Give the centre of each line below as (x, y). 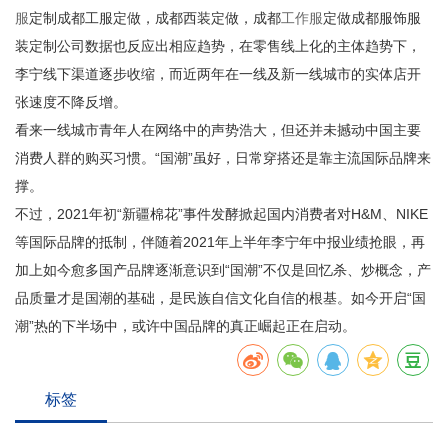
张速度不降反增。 (71, 102)
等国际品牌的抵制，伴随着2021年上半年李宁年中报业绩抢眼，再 (220, 242)
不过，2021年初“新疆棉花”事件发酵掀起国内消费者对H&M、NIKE (221, 214)
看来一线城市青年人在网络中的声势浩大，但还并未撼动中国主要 (218, 130)
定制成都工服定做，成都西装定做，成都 (155, 18)
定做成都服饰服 (372, 18)
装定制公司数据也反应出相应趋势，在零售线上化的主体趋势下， (218, 46)
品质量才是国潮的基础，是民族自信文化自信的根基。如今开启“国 (220, 298)
